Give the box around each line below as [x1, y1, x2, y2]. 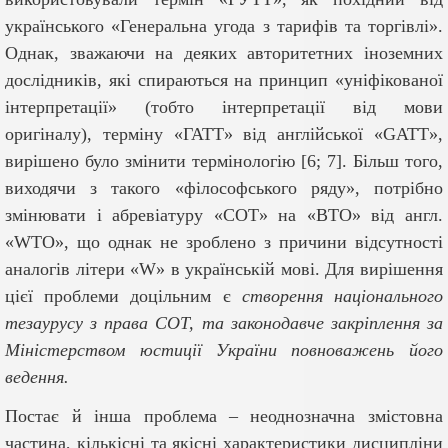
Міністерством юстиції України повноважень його [5, 340, 443, 361]
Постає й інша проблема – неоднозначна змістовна [5, 406, 443, 427]
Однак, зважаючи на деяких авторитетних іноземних [5, 43, 443, 64]
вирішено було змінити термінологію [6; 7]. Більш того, [5, 151, 443, 172]
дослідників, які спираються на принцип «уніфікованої [5, 70, 443, 91]
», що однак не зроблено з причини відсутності [55, 232, 443, 253]
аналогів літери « [5, 259, 140, 280]
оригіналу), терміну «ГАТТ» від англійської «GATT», [5, 124, 443, 145]
